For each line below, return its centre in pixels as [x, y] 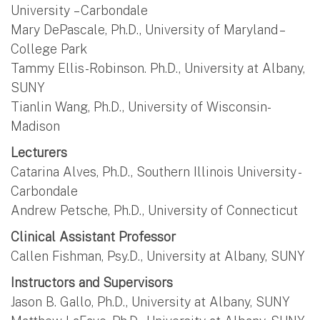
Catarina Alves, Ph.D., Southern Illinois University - [155, 171]
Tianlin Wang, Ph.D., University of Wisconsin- [141, 106]
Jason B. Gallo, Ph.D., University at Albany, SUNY [150, 301]
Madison [35, 126]
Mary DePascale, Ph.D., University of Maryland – [147, 29]
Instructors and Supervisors [92, 282]
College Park [49, 49]
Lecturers [39, 152]
